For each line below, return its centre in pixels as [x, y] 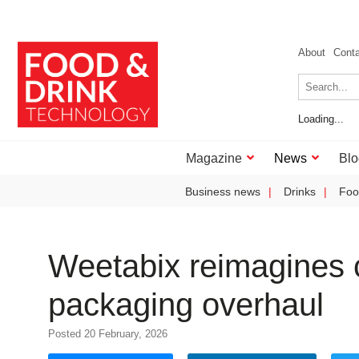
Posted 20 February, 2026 [108, 334]
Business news [223, 192]
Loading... [321, 119]
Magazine [214, 158]
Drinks [300, 192]
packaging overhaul [186, 305]
